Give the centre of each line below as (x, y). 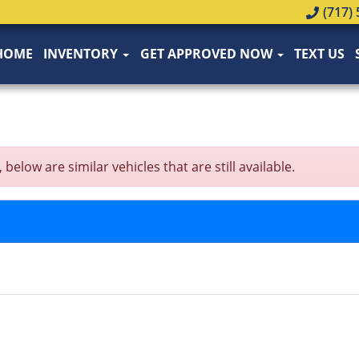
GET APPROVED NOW (208, 54)
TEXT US (319, 54)
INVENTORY (83, 54)
